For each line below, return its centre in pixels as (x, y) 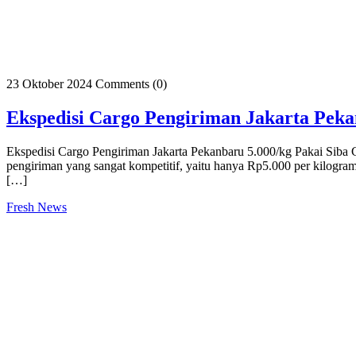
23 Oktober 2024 (49, 83)
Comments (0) (131, 83)
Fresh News (37, 207)
